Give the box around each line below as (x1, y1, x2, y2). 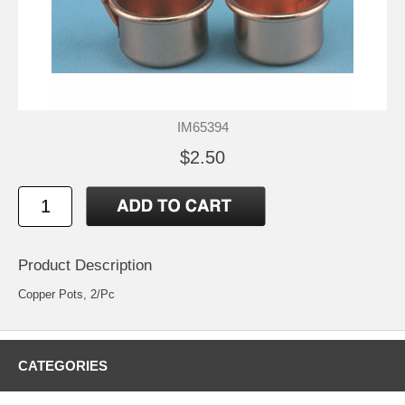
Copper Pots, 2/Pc (18, 287, 115, 301)
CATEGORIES (18, 357, 108, 373)
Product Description (18, 256, 152, 274)
